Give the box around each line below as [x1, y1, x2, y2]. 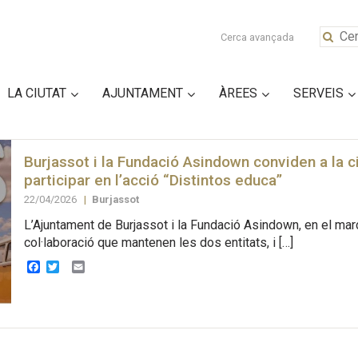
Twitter [58, 258, 98, 274]
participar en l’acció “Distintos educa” [23, 170, 282, 189]
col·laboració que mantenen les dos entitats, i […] [23, 235, 293, 251]
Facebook [39, 258, 95, 274]
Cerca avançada [221, 31, 295, 43]
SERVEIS [293, 85, 344, 101]
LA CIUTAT [7, 85, 66, 101]
